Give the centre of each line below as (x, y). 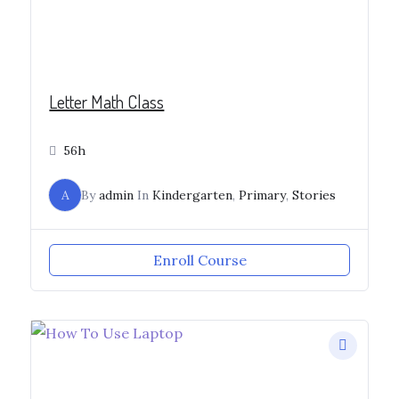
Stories (314, 195)
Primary (263, 195)
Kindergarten (193, 195)
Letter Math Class (107, 102)
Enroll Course (199, 261)
